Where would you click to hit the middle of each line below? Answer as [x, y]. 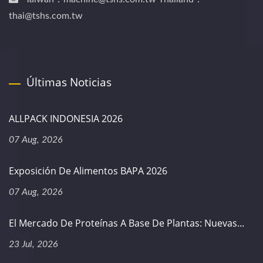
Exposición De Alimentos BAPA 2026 [88, 171]
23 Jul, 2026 [33, 244]
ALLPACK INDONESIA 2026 [66, 119]
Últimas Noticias [69, 82]
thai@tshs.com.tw [46, 16]
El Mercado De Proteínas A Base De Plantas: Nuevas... [127, 223]
